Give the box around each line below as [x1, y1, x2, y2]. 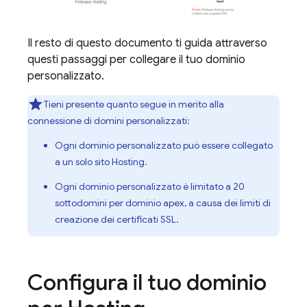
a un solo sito [55, 155, 112, 168]
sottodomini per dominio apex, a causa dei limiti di [55, 196, 271, 209]
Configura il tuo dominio [27, 268, 267, 296]
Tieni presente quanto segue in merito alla [44, 97, 224, 110]
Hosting [112, 155, 145, 168]
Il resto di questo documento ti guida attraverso [27, 36, 267, 50]
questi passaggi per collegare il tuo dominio [27, 52, 245, 66]
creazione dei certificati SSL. [55, 212, 179, 225]
